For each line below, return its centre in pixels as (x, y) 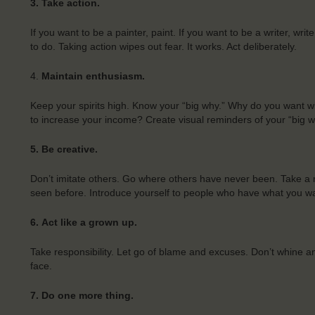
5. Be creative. (64, 149)
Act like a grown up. (89, 222)
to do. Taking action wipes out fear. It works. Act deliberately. (163, 47)
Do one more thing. (87, 295)
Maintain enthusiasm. (93, 76)
